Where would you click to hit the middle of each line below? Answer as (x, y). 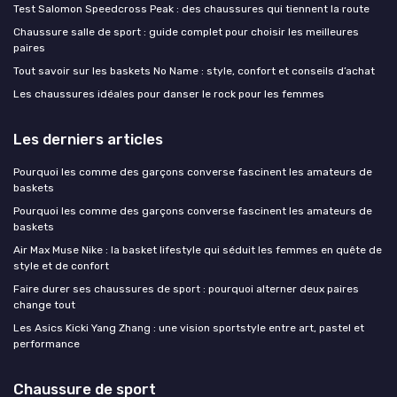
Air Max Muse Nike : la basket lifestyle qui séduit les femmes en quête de (198, 250)
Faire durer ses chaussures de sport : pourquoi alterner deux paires (186, 289)
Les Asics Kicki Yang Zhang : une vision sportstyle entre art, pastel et (189, 328)
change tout (44, 305)
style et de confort (61, 266)
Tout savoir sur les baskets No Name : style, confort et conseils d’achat (194, 71)
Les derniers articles (88, 140)
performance (47, 344)
